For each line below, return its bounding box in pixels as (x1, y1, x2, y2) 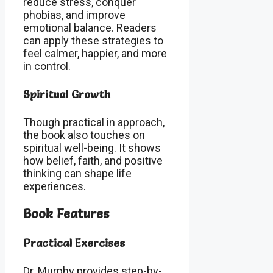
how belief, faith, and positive (23, 154, 163, 168)
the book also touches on (23, 129, 145, 142)
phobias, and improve (23, 9, 126, 22)
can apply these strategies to (23, 34, 163, 48)
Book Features (23, 205, 109, 222)
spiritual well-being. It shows (23, 141, 161, 155)
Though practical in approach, (23, 116, 165, 129)
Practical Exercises (23, 236, 125, 250)
